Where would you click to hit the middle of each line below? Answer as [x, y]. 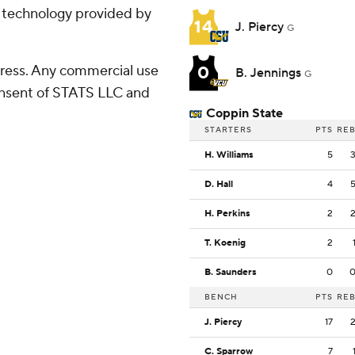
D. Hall [219, 185]
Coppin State [244, 114]
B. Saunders [231, 273]
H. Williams [229, 155]
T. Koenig [225, 243]
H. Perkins [227, 214]
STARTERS [228, 130]
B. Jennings [270, 73]
